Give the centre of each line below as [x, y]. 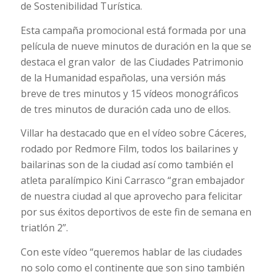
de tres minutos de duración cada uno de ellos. [125, 109]
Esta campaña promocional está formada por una [133, 30]
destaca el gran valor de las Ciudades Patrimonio [132, 62]
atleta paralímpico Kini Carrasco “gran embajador [132, 181]
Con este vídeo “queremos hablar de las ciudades [131, 252]
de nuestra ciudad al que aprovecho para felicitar [131, 196]
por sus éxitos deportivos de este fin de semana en [136, 212]
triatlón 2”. [44, 228]
